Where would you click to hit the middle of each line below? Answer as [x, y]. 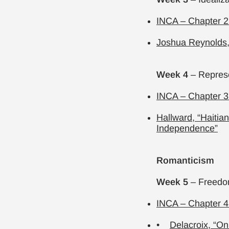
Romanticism [185, 161]
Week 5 [174, 182]
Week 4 [172, 75]
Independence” [187, 128]
